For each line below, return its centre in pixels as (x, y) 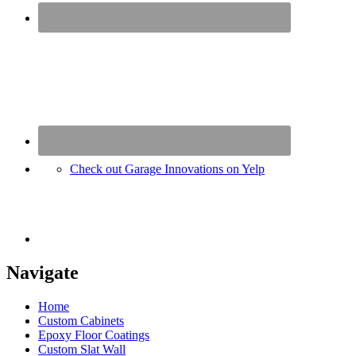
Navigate (43, 273)
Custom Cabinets (81, 321)
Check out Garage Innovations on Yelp (167, 169)
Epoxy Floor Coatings (94, 335)
